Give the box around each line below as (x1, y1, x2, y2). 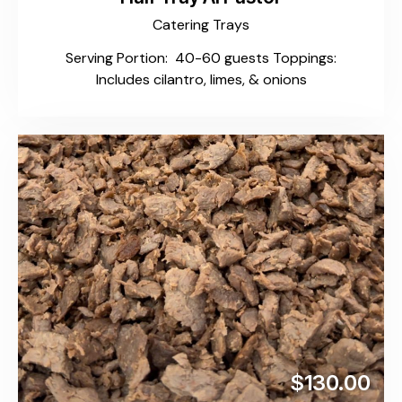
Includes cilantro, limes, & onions (95, 70, 307, 90)
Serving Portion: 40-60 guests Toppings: (66, 48, 336, 68)
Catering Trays (153, 15, 249, 35)
